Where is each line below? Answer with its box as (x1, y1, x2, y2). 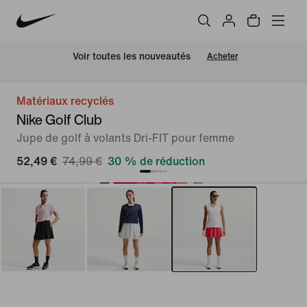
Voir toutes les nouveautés (72, 51, 191, 62)
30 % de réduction (108, 156, 205, 167)
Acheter (206, 51, 238, 61)
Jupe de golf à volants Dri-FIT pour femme (16, 132, 234, 144)
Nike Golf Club (16, 110, 102, 130)
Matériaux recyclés (16, 95, 114, 107)
